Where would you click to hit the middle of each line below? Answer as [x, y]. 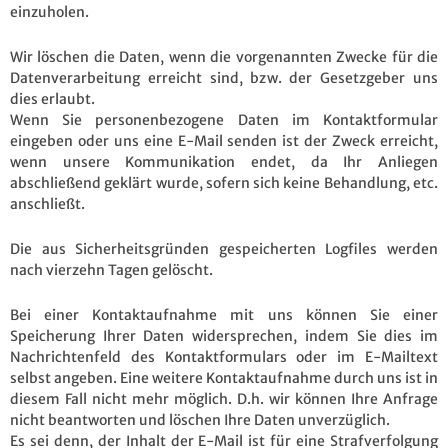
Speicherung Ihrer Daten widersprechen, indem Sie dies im [224, 335]
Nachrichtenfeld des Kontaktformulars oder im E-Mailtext [224, 356]
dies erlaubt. [52, 98]
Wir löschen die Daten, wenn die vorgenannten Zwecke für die [224, 56]
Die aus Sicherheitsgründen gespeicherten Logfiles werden [224, 248]
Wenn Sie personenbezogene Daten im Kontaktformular [224, 119]
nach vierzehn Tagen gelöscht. [111, 269]
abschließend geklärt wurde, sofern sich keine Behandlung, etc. [224, 182]
